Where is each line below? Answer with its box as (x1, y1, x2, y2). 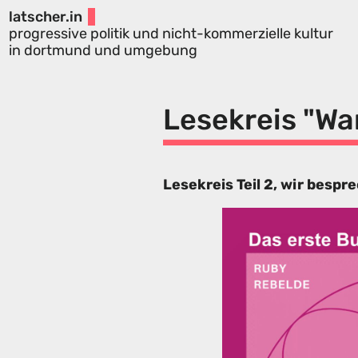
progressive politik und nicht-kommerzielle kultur (8, 24, 333, 42)
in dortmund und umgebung (8, 41, 197, 59)
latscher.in (8, 7, 82, 26)
